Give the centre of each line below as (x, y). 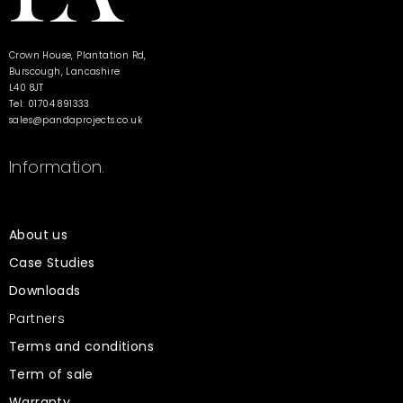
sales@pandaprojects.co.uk (76, 120)
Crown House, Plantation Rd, (78, 55)
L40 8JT (27, 87)
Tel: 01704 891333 (49, 103)
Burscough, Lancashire (65, 71)
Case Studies (52, 262)
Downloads (45, 290)
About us (39, 234)
